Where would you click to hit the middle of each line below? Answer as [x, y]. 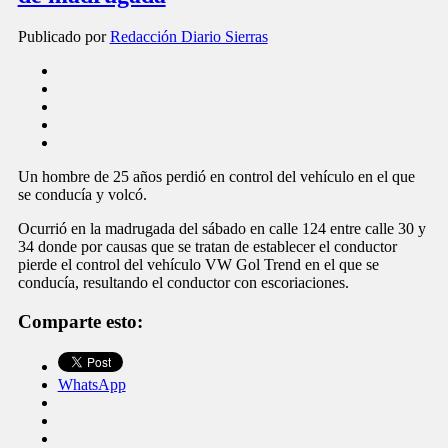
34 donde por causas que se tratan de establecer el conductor [207, 247]
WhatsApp [91, 384]
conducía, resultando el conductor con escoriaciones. [183, 283]
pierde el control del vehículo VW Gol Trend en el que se [198, 265]
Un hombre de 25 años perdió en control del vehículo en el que [216, 177]
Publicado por [63, 37]
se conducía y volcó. [82, 195]
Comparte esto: [80, 322]
